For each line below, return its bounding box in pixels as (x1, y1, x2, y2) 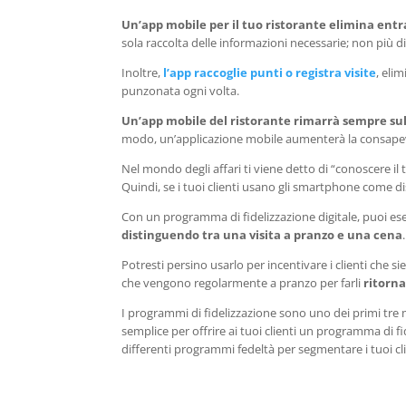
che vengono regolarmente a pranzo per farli (121, 275, 364, 292)
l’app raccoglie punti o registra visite (163, 64, 377, 82)
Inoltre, (121, 64, 164, 82)
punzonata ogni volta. (121, 82, 240, 100)
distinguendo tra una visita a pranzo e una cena (121, 227, 403, 244)
